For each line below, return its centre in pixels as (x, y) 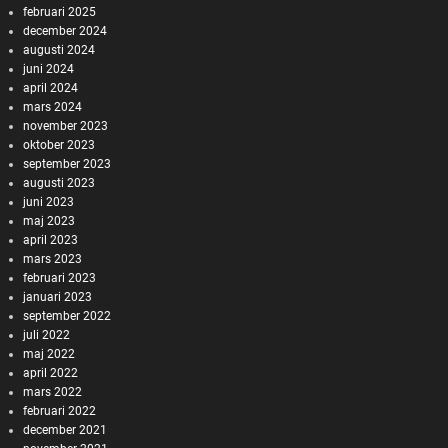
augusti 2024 (58, 50)
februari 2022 (59, 411)
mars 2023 (52, 259)
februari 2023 (59, 278)
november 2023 (65, 126)
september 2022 (66, 316)
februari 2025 (59, 12)
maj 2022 (48, 354)
